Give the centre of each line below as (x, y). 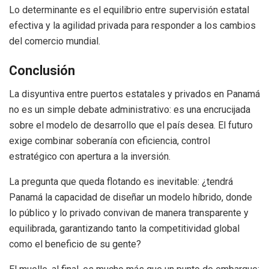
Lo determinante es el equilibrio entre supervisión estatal (129, 10)
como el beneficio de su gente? (75, 244)
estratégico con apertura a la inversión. (90, 157)
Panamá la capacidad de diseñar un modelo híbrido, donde (131, 198)
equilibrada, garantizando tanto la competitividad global (124, 229)
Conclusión (42, 71)
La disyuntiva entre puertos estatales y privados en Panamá (134, 94)
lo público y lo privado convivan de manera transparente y (129, 213)
